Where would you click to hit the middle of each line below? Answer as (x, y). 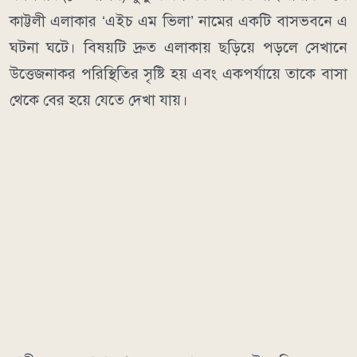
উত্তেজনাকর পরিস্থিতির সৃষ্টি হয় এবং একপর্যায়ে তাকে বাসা (178, 74)
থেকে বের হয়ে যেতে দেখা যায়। (99, 100)
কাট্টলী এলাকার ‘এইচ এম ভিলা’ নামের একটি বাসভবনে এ (178, 22)
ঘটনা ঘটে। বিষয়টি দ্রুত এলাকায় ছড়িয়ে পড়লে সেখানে (178, 48)
